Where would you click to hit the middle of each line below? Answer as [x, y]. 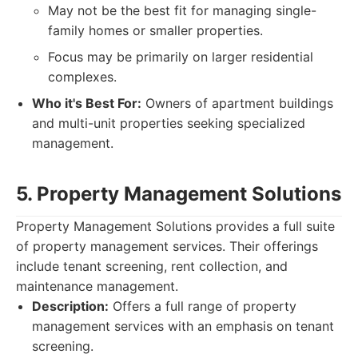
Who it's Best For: [87, 103]
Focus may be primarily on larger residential [181, 57]
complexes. [82, 77]
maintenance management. [97, 286]
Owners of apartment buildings [237, 103]
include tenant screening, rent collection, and [152, 266]
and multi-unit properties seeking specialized [169, 123]
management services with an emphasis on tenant [183, 326]
